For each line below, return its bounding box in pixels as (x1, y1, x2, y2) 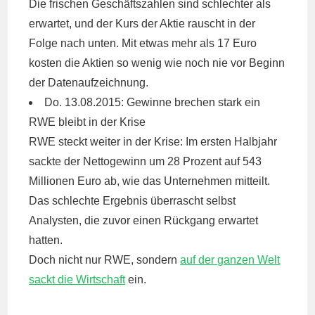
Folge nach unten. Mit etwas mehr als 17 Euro (29, 37, 257, 49)
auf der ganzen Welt (180, 254, 281, 266)
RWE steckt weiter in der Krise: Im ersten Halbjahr (29, 136, 278, 148)
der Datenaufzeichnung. (29, 77, 149, 89)
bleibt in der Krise (56, 116, 146, 128)
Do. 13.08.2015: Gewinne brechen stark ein (44, 96, 261, 108)
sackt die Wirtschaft (29, 274, 126, 285)
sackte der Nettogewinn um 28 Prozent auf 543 (29, 155, 262, 167)
